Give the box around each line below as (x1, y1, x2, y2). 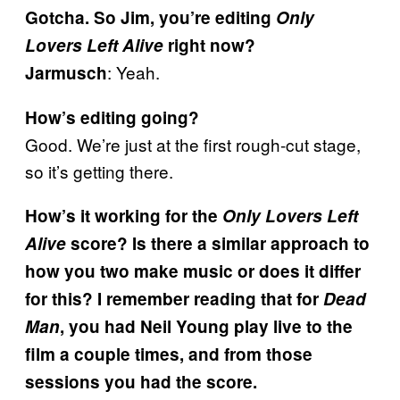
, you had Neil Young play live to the (60, 314, 353, 338)
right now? (163, 33, 255, 57)
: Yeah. (107, 60, 160, 84)
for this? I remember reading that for (25, 287, 323, 311)
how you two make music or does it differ (25, 259, 361, 283)
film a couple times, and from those (25, 342, 312, 366)
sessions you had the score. (25, 370, 257, 394)
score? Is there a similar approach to (66, 231, 370, 255)
